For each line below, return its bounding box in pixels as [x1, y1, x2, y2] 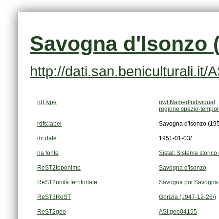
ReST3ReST [37, 194, 71, 201]
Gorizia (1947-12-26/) [159, 194, 216, 201]
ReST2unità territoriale [37, 179, 97, 186]
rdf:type [37, 99, 57, 106]
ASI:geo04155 [159, 208, 197, 216]
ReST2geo [37, 208, 66, 216]
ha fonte [37, 150, 59, 157]
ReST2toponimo [37, 164, 81, 172]
